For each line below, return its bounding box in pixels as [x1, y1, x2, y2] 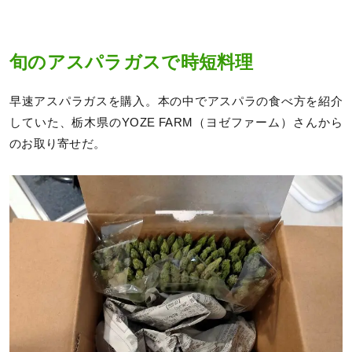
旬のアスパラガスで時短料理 [9, 52, 254, 72]
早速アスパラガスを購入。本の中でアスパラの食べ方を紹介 [9, 95, 343, 108]
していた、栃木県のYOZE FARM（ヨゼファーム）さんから [9, 116, 343, 130]
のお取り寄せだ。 [9, 137, 106, 151]
